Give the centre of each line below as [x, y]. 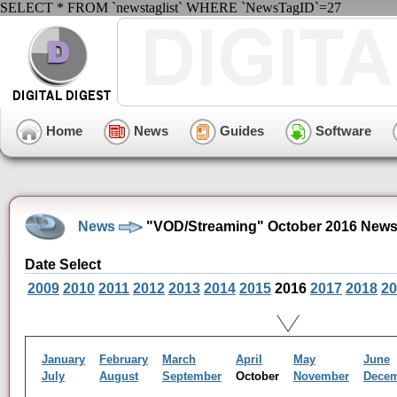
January [63, 359]
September [192, 376]
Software [342, 130]
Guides [240, 130]
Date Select [63, 265]
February [124, 359]
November [321, 376]
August [119, 376]
